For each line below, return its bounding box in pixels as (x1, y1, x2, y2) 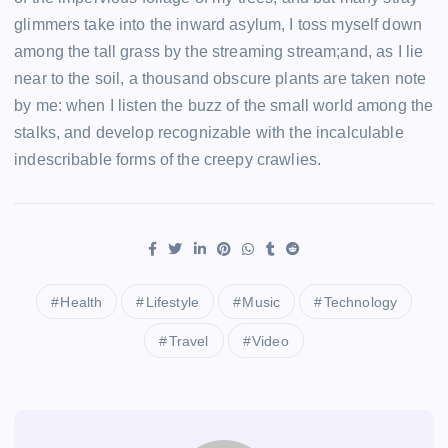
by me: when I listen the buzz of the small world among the (14, 97, 434, 115)
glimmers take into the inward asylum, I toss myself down (14, 16, 422, 34)
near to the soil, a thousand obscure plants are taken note (14, 70, 427, 88)
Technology (323, 294, 398, 311)
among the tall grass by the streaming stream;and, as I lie (14, 43, 424, 61)
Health (60, 294, 103, 311)
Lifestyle (145, 294, 199, 311)
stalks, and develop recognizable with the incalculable (14, 124, 404, 142)
